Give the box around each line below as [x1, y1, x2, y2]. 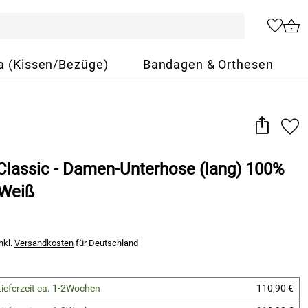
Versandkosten [14, 238, 74, 248]
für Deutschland [74, 238, 138, 248]
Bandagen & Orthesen [142, 58, 274, 71]
